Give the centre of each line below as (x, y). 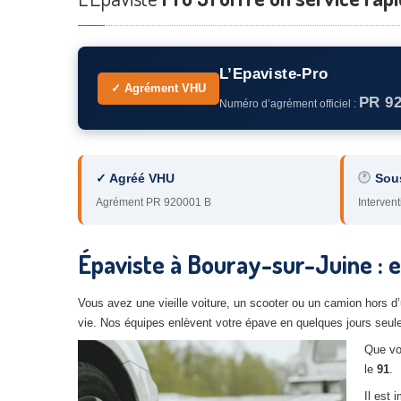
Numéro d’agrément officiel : (289, 104)
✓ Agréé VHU (135, 178)
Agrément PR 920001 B (154, 202)
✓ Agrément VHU (158, 88)
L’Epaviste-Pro (274, 74)
